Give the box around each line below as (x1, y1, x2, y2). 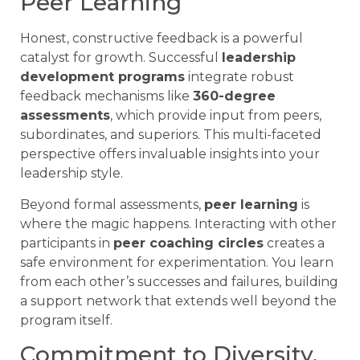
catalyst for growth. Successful (20, 50, 222, 66)
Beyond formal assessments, (20, 196, 204, 212)
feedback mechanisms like (20, 88, 193, 104)
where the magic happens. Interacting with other (20, 215, 337, 231)
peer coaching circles (113, 235, 264, 251)
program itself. (20, 312, 112, 328)
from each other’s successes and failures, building (20, 273, 338, 289)
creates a (264, 235, 325, 251)
